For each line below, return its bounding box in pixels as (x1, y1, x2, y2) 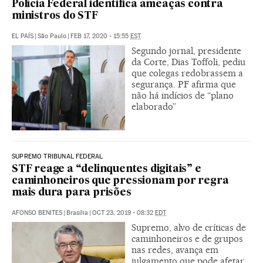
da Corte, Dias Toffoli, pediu (131, 56, 245, 68)
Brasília (66, 208, 88, 217)
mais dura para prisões (12, 187, 131, 198)
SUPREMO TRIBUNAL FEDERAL (12, 152, 103, 160)
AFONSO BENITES (12, 208, 62, 217)
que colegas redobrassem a (131, 67, 243, 79)
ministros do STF (12, 11, 98, 21)
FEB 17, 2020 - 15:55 (70, 32, 130, 40)
